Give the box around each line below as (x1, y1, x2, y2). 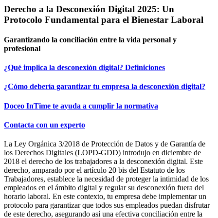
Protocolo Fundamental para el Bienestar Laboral (4, 14, 203, 25)
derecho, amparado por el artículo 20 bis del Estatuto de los (4, 166, 185, 175)
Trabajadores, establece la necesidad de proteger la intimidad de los (4, 175, 209, 183)
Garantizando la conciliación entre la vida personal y (4, 35, 177, 44)
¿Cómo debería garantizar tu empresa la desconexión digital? (4, 82, 205, 91)
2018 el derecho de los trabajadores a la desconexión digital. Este (4, 157, 203, 166)
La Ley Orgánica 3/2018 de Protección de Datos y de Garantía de (4, 140, 205, 148)
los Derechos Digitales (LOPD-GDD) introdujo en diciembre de (4, 148, 201, 157)
